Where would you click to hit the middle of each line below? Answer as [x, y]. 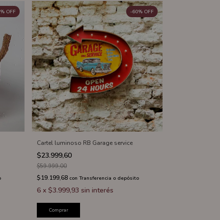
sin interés [97, 190]
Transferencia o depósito [109, 178]
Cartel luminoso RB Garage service [84, 143]
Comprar [58, 210]
